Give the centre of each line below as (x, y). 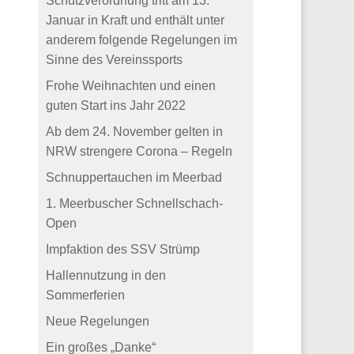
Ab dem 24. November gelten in (135, 132)
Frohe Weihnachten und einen (131, 86)
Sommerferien (86, 296)
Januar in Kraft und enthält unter (136, 21)
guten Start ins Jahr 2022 (116, 106)
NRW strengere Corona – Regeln (139, 152)
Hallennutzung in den (106, 276)
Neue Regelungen (98, 322)
